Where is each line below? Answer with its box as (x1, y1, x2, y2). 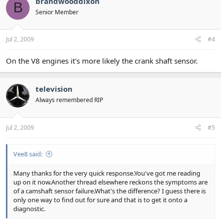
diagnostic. (13, 204, 45, 213)
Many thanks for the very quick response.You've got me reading (13, 168, 200, 178)
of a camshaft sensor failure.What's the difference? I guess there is (13, 186, 206, 195)
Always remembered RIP (36, 96, 103, 104)
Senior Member (36, 7, 78, 16)
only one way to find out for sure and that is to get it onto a (13, 195, 187, 204)
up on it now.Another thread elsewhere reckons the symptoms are (13, 177, 208, 186)
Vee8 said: (13, 149, 42, 158)
